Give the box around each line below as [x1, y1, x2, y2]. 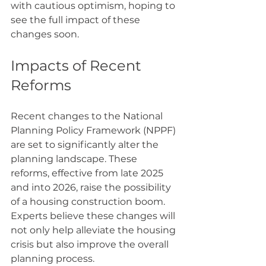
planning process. [11, 253, 94, 264]
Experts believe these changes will [11, 210, 178, 221]
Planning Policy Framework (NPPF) [11, 125, 178, 136]
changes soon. [11, 28, 79, 40]
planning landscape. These [11, 153, 140, 164]
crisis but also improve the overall [11, 239, 171, 250]
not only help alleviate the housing [11, 224, 178, 236]
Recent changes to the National [11, 110, 165, 122]
